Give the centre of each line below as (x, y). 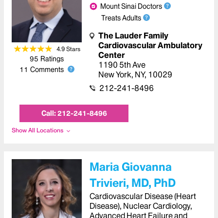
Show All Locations (37, 130)
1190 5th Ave (122, 65)
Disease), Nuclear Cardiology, (141, 206)
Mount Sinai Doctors (131, 7)
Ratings (52, 59)
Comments (47, 69)
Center (112, 55)
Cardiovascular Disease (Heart (143, 196)
